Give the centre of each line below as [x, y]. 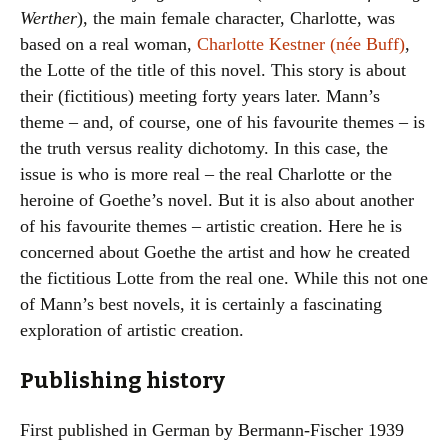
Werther [48, 18]
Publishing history [122, 380]
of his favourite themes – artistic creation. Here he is [211, 226]
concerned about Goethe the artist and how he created [215, 252]
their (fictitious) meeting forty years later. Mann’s [200, 96]
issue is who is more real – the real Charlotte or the [206, 174]
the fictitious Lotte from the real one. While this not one [224, 278]
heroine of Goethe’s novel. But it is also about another [217, 200]
